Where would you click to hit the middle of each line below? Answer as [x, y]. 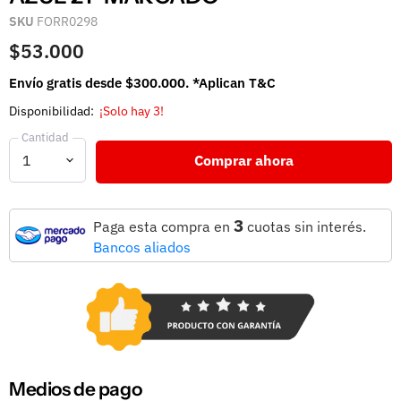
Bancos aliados [142, 247]
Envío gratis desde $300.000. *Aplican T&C [142, 82]
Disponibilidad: [51, 111]
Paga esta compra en [163, 226]
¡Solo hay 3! [131, 111]
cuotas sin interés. [305, 226]
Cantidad [45, 138]
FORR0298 [67, 21]
